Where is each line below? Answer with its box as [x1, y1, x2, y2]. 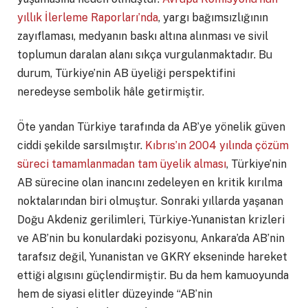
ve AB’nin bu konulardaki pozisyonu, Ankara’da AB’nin [17, 232, 285, 245]
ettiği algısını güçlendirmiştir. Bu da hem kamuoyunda [17, 269, 289, 283]
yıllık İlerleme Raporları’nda [17, 10, 158, 24]
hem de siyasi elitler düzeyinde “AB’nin [17, 287, 212, 301]
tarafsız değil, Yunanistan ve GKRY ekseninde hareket [17, 250, 287, 264]
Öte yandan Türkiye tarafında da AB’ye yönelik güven [17, 120, 285, 134]
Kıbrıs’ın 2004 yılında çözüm [145, 139, 289, 153]
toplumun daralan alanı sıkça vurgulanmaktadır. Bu [17, 47, 272, 61]
